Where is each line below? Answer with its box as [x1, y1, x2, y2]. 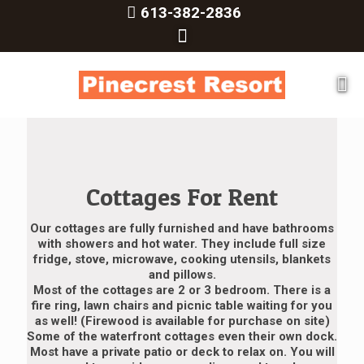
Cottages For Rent [86, 182, 278, 211]
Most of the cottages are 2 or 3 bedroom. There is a [33, 283, 331, 297]
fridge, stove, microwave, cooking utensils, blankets [33, 252, 331, 266]
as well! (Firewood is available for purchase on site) [34, 314, 330, 328]
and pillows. [148, 267, 216, 282]
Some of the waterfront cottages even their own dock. [27, 329, 337, 344]
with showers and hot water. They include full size [38, 236, 326, 251]
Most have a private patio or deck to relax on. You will [29, 344, 335, 359]
